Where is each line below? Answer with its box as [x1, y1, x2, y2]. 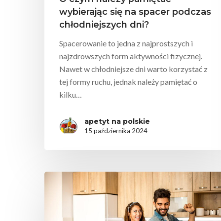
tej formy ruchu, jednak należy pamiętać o [59, 77, 197, 87]
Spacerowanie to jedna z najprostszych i [59, 38, 193, 48]
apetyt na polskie [84, 116, 150, 126]
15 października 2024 [84, 126, 147, 135]
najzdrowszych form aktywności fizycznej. [59, 51, 202, 61]
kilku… [59, 90, 82, 100]
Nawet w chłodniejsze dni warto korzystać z [59, 64, 208, 74]
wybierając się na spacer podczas [59, 6, 211, 18]
